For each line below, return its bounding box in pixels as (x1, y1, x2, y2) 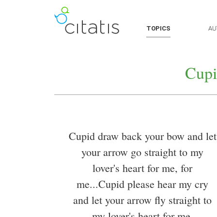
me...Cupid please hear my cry (77, 177, 208, 191)
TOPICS (146, 25, 170, 32)
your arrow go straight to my (81, 145, 203, 159)
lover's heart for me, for (93, 161, 192, 175)
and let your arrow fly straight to (73, 193, 212, 207)
